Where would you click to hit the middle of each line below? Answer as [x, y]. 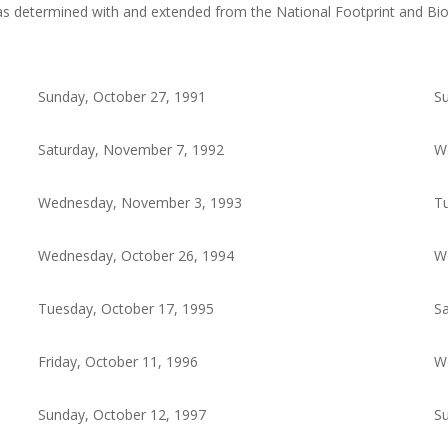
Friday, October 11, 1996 [117, 362]
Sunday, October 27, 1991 [121, 97]
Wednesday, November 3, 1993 [139, 203]
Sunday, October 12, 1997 [121, 415]
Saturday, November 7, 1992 [130, 150]
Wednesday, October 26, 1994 [135, 256]
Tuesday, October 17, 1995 [125, 309]
